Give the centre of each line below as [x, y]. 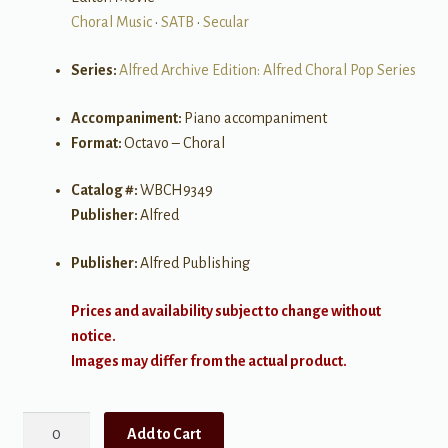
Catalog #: [105, 190]
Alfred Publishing [194, 262]
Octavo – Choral [174, 142]
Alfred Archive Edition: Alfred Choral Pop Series [267, 69]
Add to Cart [164, 434]
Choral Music [111, 22]
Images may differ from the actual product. [208, 360]
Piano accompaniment [255, 117]
